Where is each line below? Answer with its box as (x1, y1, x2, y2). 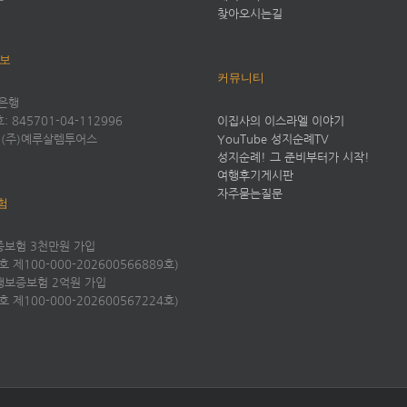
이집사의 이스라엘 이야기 (217, 114, 344, 127)
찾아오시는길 (217, 7, 283, 20)
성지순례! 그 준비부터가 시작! (217, 151, 370, 164)
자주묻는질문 (217, 187, 283, 200)
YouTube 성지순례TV (217, 133, 329, 145)
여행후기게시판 (217, 169, 293, 182)
